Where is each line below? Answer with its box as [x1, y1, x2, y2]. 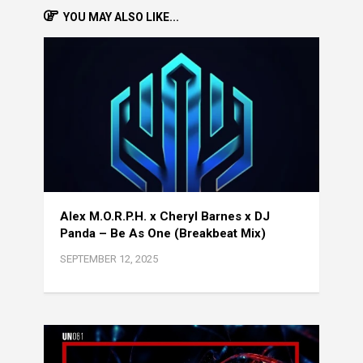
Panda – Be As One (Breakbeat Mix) [60, 225, 266, 241]
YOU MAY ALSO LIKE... [63, 10, 179, 23]
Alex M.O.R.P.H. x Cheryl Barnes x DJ [60, 208, 270, 224]
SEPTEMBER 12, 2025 [60, 252, 158, 265]
